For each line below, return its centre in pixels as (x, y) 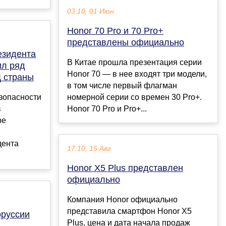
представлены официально (126, 42)
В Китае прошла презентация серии (134, 62)
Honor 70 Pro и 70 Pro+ (115, 31)
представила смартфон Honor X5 (129, 211)
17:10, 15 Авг (89, 148)
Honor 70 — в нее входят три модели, (137, 74)
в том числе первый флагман (122, 85)
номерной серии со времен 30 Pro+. (134, 97)
